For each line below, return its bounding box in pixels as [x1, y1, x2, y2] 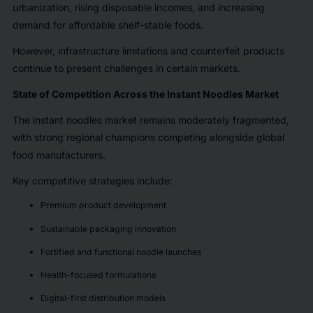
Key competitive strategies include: [12, 175, 175, 187]
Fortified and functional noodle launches [40, 246, 203, 257]
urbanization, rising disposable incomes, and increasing [12, 1, 265, 13]
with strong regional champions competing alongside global [12, 131, 284, 143]
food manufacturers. [12, 149, 108, 161]
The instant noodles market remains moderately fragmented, [12, 114, 289, 126]
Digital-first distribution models [40, 293, 168, 304]
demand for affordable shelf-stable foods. [12, 19, 206, 31]
